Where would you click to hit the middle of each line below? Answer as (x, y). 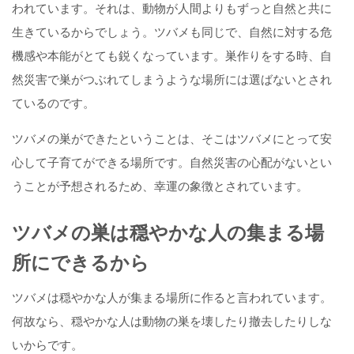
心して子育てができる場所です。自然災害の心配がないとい (172, 162)
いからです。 (47, 345)
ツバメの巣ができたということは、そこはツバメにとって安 (172, 138)
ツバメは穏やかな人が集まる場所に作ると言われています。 (172, 297)
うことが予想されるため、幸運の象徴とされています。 (160, 186)
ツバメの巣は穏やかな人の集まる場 (168, 232)
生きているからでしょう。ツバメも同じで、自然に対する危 (172, 32)
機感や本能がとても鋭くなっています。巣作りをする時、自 (172, 55)
